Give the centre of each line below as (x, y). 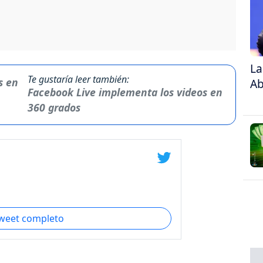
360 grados (54, 107)
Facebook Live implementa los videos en (125, 92)
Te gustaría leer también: (78, 79)
